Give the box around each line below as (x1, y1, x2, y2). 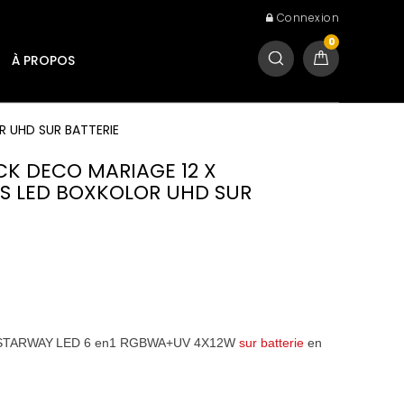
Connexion (276, 10, 339, 25)
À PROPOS (12, 51, 75, 69)
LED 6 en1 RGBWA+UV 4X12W (56, 335, 240, 350)
